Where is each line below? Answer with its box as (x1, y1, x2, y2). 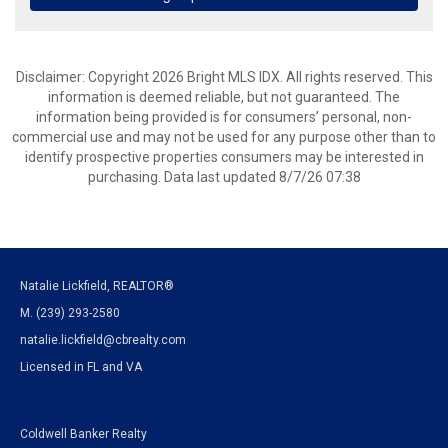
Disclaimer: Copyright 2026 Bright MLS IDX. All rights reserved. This (15, 69, 433, 85)
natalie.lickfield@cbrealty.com (20, 333, 186, 347)
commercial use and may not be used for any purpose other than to (12, 129, 436, 145)
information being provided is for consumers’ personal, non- (36, 109, 412, 125)
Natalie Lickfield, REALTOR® (20, 279, 174, 293)
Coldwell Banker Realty (20, 427, 147, 441)
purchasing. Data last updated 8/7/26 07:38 (87, 169, 361, 185)
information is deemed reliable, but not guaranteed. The (48, 89, 400, 105)
